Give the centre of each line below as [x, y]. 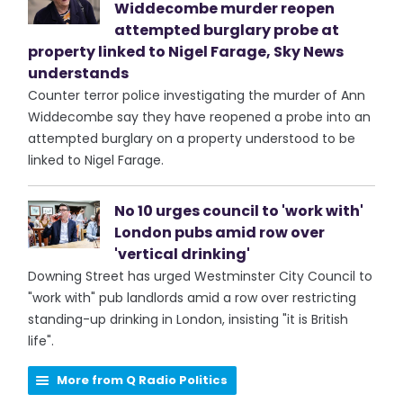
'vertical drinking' [183, 254]
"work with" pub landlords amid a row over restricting [193, 298]
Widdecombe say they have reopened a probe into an [200, 117]
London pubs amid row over [220, 233]
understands [79, 73]
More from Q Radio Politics [143, 380]
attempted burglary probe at [227, 30]
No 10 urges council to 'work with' [239, 211]
